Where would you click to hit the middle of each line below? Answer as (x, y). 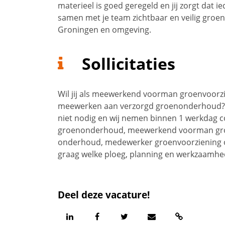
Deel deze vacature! (104, 195)
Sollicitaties (129, 64)
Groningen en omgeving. (104, 30)
